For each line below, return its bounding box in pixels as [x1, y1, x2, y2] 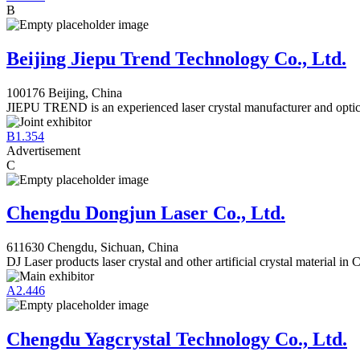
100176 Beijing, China [6, 85, 122, 100]
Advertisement [6, 143, 80, 157]
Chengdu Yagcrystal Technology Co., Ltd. [6, 329, 347, 350]
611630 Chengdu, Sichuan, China [6, 240, 178, 255]
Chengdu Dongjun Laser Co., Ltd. [6, 202, 285, 224]
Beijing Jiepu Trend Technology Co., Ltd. [6, 47, 346, 69]
